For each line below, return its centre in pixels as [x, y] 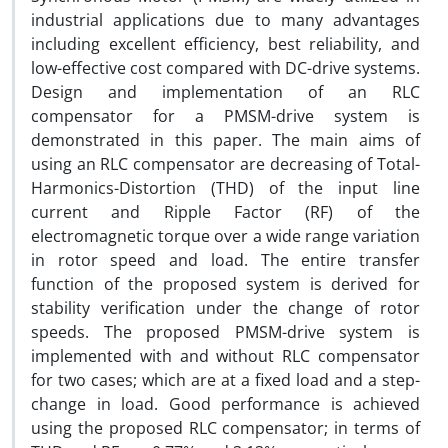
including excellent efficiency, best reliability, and [225, 44]
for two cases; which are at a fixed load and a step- [225, 380]
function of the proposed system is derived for [225, 284]
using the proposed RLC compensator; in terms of [225, 428]
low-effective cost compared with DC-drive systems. [225, 68]
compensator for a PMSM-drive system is [225, 116]
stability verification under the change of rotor [225, 308]
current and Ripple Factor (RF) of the [225, 212]
